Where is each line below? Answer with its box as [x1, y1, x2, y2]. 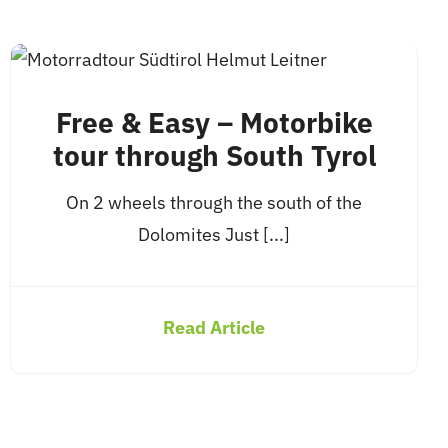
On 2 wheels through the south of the [66, 191, 363, 214]
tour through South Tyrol [52, 137, 376, 174]
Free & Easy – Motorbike [55, 104, 373, 141]
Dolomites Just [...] [138, 223, 291, 246]
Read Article [163, 316, 266, 339]
